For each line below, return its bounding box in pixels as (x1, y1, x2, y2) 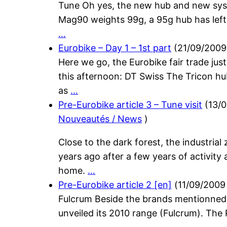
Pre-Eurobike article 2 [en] (58, 179, 172, 191)
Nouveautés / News (58, 113, 142, 125)
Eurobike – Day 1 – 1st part (58, 43, 172, 54)
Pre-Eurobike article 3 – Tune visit (58, 99, 203, 110)
